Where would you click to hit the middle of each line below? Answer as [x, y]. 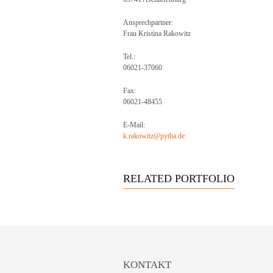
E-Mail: [134, 125]
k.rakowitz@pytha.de [154, 136]
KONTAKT [147, 265]
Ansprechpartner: [148, 23]
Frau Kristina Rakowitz [157, 34]
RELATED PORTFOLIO [179, 179]
